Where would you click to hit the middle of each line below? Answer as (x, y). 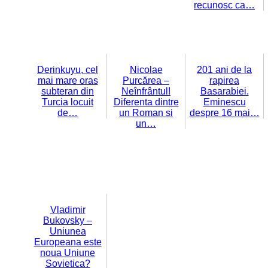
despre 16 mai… (224, 113)
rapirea (224, 81)
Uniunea (68, 232)
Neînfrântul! (146, 92)
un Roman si (146, 113)
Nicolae (146, 70)
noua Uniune (68, 253)
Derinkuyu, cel (68, 70)
